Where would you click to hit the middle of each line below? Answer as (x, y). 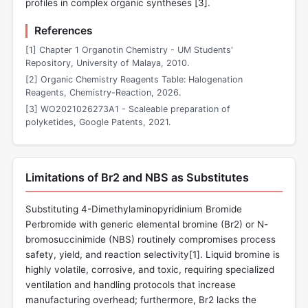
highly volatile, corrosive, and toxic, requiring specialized (150, 270)
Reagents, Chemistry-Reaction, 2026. (103, 92)
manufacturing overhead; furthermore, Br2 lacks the (141, 300)
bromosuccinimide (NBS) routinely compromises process (151, 240)
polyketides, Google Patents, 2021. (98, 122)
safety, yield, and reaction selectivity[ (109, 255)
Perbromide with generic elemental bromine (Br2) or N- (147, 224)
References (63, 30)
